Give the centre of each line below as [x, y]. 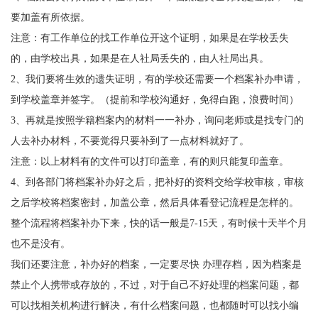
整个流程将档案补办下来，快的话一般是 [100, 223]
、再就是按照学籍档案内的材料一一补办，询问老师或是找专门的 [159, 120]
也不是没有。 [40, 244]
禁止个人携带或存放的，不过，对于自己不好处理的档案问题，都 [154, 285]
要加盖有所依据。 [50, 17]
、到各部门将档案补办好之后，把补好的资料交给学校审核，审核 [159, 182]
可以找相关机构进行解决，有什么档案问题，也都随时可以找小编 [154, 306]
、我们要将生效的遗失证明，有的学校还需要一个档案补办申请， [159, 79]
